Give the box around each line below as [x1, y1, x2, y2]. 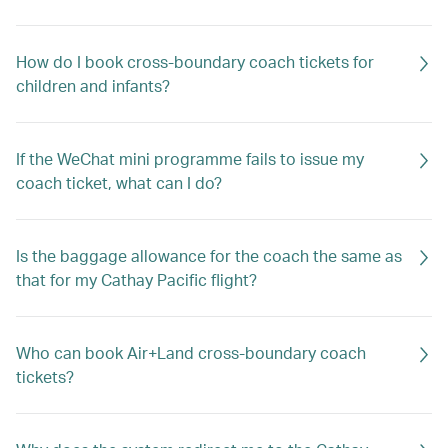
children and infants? [16, 75, 170, 96]
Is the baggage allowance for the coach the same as [16, 245, 402, 266]
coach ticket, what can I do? [16, 172, 222, 193]
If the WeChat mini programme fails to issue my [16, 148, 364, 169]
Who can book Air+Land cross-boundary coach [16, 342, 366, 363]
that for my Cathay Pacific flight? [16, 269, 257, 290]
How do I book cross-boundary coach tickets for [16, 51, 374, 72]
